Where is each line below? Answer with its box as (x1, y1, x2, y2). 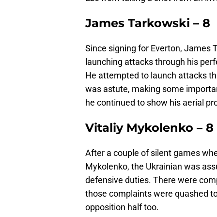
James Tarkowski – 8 (85, 16, 210, 31)
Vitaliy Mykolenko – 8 (85, 121, 214, 135)
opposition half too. (85, 202, 159, 213)
